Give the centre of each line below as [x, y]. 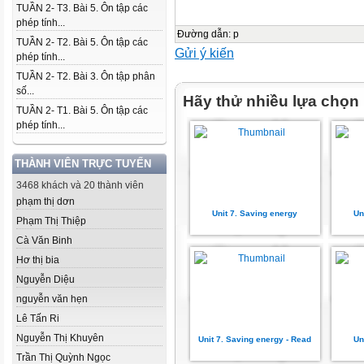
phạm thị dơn [45, 201]
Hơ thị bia [38, 260]
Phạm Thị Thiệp [51, 221]
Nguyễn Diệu [45, 279]
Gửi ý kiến [204, 53]
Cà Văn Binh [44, 240]
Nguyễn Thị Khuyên [60, 338]
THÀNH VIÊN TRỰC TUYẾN [83, 164]
